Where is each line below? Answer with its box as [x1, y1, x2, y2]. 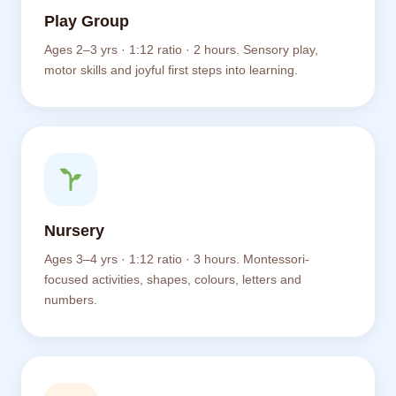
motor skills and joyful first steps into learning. [44, 64, 298, 77]
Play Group [44, 12, 129, 30]
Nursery [44, 222, 104, 240]
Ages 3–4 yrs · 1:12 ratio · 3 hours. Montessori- [44, 253, 309, 266]
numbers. [44, 293, 97, 307]
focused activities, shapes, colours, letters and [44, 273, 301, 286]
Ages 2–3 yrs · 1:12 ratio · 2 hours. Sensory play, [44, 43, 318, 57]
